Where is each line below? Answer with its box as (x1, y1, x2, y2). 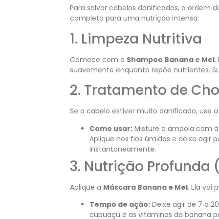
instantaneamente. (89, 144, 156, 154)
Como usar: (89, 123, 132, 133)
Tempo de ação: (89, 199, 150, 209)
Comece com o (70, 54, 127, 65)
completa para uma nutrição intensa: (70, 13, 199, 23)
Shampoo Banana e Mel (127, 54, 215, 65)
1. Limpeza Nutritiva (70, 29, 202, 48)
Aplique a (70, 182, 103, 192)
